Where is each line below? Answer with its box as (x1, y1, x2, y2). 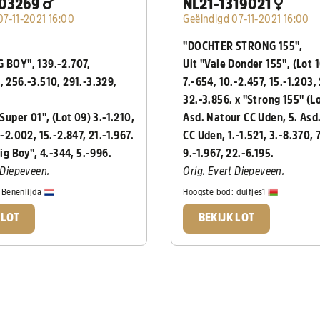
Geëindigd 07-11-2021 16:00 (183, 14, 309, 26)
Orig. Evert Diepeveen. (183, 166, 287, 178)
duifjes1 (236, 186, 269, 196)
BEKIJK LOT (198, 212, 255, 224)
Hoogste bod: (183, 186, 236, 196)
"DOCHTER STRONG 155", (183, 41, 303, 53)
